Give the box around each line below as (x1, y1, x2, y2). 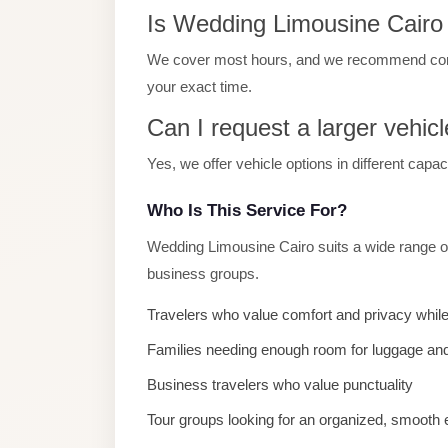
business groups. (147, 265, 259, 282)
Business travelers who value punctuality (147, 376, 413, 393)
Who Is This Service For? (147, 201, 347, 220)
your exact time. (147, 78, 252, 95)
